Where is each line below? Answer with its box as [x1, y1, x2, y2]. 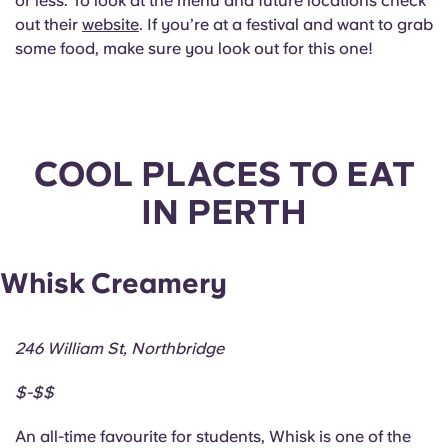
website [82, 15, 139, 35]
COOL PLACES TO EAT [33, 154, 415, 195]
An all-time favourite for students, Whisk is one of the [15, 426, 411, 446]
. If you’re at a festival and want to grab [139, 15, 433, 35]
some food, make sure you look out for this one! [15, 39, 373, 59]
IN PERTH [141, 192, 307, 233]
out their [15, 15, 82, 35]
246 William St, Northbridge [15, 338, 224, 358]
